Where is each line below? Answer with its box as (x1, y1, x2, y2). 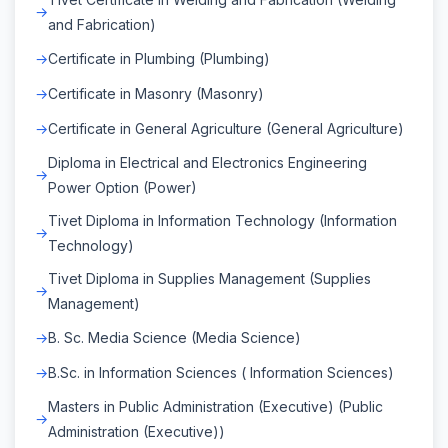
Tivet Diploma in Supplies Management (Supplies (48, 269, 371, 287)
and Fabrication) (48, 15, 156, 33)
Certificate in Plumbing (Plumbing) (48, 49, 270, 67)
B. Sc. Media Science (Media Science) (48, 328, 301, 346)
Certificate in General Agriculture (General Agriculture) (48, 119, 404, 137)
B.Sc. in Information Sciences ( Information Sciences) (48, 363, 394, 381)
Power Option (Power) (48, 178, 197, 196)
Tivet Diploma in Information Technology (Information (48, 211, 397, 229)
